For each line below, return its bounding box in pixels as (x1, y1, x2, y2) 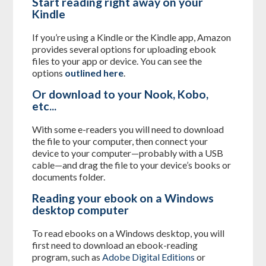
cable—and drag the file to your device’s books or (32, 159, 232, 170)
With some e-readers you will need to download (32, 123, 224, 135)
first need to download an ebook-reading (32, 239, 198, 251)
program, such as (32, 251, 103, 263)
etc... (32, 99, 57, 113)
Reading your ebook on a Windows (32, 191, 214, 205)
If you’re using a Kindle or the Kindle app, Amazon (32, 31, 232, 43)
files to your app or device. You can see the (32, 55, 202, 66)
